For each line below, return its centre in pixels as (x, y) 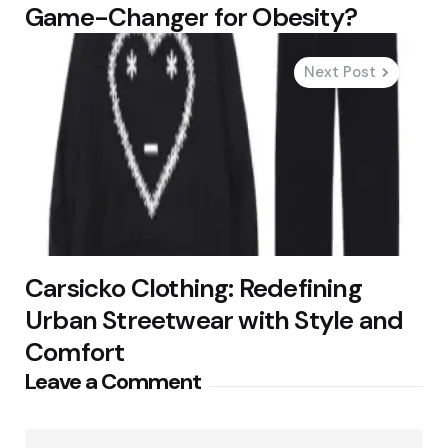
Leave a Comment (113, 382)
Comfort (75, 352)
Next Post (340, 71)
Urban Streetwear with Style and (214, 320)
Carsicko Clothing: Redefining (193, 288)
